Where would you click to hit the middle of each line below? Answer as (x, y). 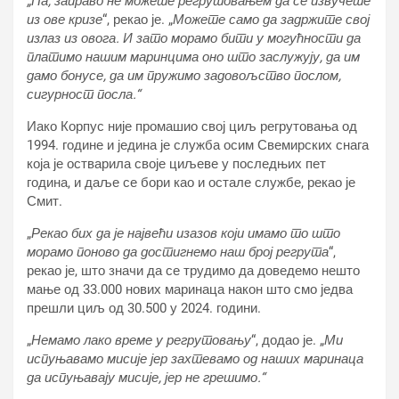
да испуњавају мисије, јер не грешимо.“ (146, 378)
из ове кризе (65, 20)
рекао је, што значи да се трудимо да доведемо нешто (193, 271)
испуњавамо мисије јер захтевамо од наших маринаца (195, 359)
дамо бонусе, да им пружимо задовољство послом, (184, 76)
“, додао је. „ (288, 340)
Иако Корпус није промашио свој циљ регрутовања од (192, 126)
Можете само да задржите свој (271, 20)
